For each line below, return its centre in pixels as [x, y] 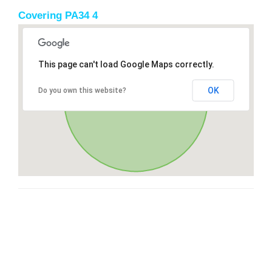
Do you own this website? [82, 90]
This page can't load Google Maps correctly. [126, 64]
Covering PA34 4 [58, 15]
